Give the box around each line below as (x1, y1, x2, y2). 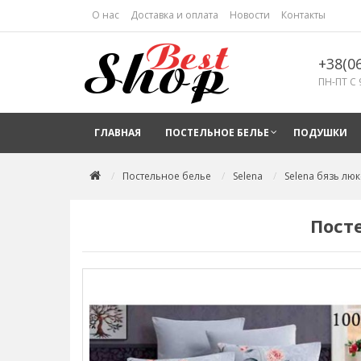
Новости (230, 8, 270, 22)
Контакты (281, 8, 326, 22)
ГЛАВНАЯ (94, 126, 141, 139)
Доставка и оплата (131, 8, 218, 22)
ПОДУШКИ (293, 126, 347, 139)
